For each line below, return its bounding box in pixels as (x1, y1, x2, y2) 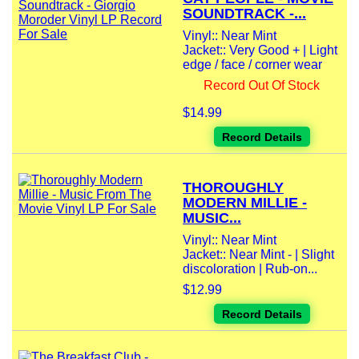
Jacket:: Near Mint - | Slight (183, 248, 334, 262)
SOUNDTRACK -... (183, 6, 306, 22)
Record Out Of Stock (204, 79, 320, 93)
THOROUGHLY (183, 179, 284, 196)
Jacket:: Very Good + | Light (183, 43, 337, 58)
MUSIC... (183, 210, 241, 227)
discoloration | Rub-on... (183, 262, 317, 276)
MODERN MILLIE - (183, 195, 307, 212)
